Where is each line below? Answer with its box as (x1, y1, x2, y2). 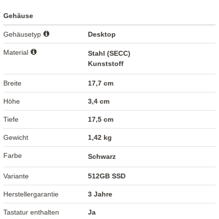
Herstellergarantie (3, 190, 59, 198)
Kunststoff (88, 60, 124, 68)
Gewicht (3, 133, 29, 142)
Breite (3, 79, 22, 88)
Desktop (88, 30, 116, 39)
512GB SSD (88, 172, 126, 180)
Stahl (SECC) (88, 49, 131, 58)
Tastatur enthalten (3, 208, 60, 217)
